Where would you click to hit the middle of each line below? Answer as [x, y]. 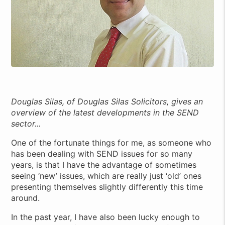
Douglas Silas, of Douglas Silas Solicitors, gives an [107, 102]
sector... [26, 124]
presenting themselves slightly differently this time [107, 187]
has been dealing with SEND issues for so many [102, 154]
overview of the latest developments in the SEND [105, 113]
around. [26, 198]
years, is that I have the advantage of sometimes [104, 165]
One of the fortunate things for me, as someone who [111, 143]
